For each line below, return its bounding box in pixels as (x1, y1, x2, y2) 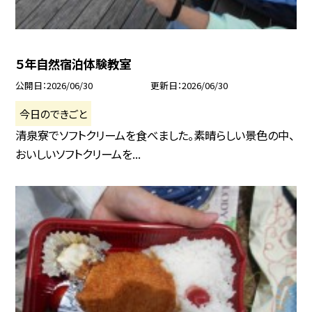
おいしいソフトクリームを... (15, 146, 141, 163)
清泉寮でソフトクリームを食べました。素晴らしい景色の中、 (15, 127, 295, 144)
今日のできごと (19, 105, 88, 121)
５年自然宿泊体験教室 (15, 55, 132, 73)
